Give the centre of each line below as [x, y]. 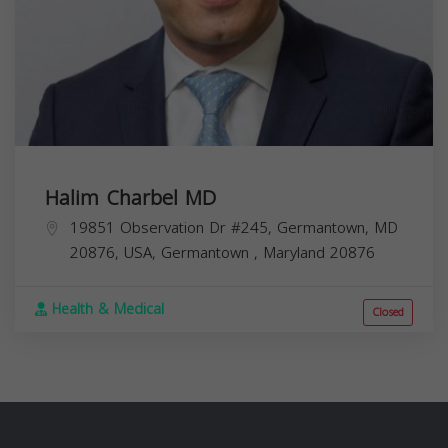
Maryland [296, 252]
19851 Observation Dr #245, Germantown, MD [234, 227]
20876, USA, [115, 252]
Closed [388, 312]
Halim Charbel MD [130, 197]
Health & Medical [105, 309]
